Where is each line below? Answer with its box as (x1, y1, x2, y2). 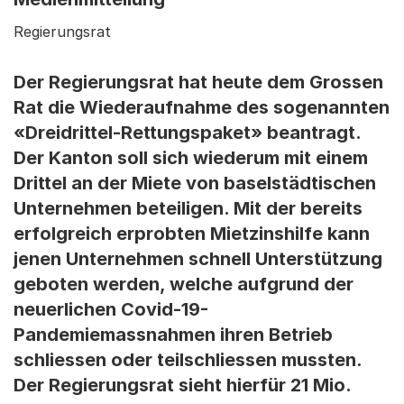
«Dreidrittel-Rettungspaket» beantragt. (14, 122, 361, 143)
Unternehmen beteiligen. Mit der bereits (14, 197, 363, 219)
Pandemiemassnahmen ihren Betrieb (14, 324, 333, 345)
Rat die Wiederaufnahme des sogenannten (14, 96, 390, 118)
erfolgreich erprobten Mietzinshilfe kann (14, 223, 370, 244)
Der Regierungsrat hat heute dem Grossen (14, 71, 383, 93)
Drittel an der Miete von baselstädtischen (14, 172, 376, 194)
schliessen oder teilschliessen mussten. (14, 349, 362, 371)
